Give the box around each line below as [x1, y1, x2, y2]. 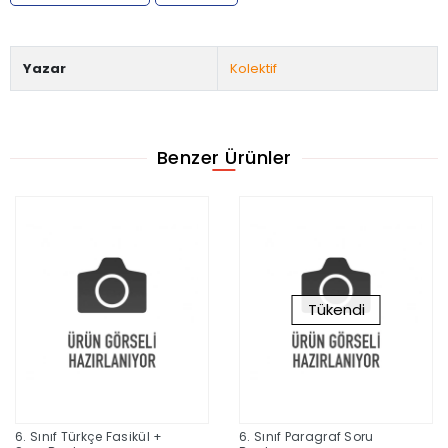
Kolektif [230, 58, 277, 78]
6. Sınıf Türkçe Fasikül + [15, 428, 163, 446]
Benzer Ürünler [156, 145, 292, 171]
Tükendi [307, 299, 365, 321]
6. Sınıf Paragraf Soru [239, 428, 374, 446]
